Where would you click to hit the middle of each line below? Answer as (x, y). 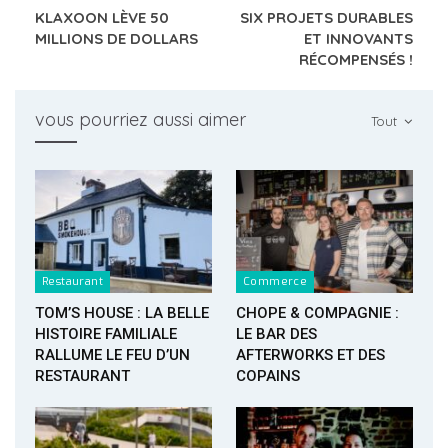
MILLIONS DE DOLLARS (116, 38)
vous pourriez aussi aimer (140, 119)
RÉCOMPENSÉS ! (356, 59)
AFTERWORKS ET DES (310, 355)
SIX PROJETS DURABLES (326, 17)
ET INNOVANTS (358, 38)
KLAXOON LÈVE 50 (102, 17)
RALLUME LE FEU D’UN (112, 355)
